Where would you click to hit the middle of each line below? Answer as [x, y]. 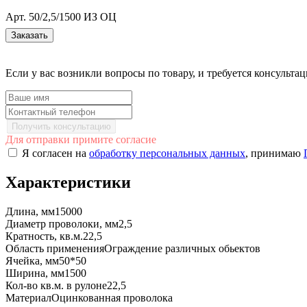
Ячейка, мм [32, 261]
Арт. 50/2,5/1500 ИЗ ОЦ [61, 16]
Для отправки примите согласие [81, 140]
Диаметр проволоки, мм [62, 224]
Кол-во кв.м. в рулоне [56, 286]
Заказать [29, 36]
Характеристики [68, 183]
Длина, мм [30, 212]
